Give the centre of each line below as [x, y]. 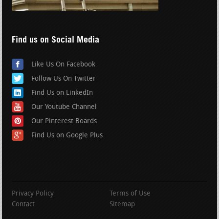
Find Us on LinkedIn [62, 93]
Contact [23, 204]
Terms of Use [130, 194]
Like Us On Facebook [64, 65]
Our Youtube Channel [64, 107]
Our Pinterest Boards [64, 121]
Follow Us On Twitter [64, 79]
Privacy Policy [33, 194]
